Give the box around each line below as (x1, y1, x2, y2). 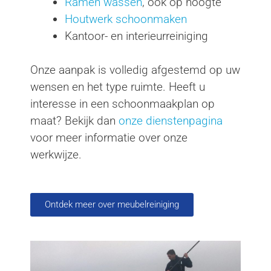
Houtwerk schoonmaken (65, 11, 187, 26)
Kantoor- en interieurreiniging (65, 28, 208, 43)
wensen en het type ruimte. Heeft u (30, 80, 205, 94)
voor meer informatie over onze (30, 131, 188, 145)
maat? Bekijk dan (30, 114, 119, 128)
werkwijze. (30, 148, 82, 162)
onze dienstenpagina (119, 114, 223, 128)
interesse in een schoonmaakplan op (30, 97, 215, 111)
